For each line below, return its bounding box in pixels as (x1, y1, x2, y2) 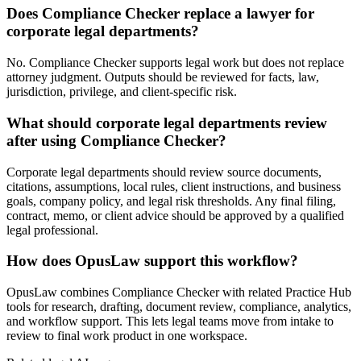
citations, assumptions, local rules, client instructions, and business (6, 179, 341, 193)
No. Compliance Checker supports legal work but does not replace (6, 56, 344, 70)
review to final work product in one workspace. (6, 328, 247, 342)
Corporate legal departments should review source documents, (6, 164, 322, 179)
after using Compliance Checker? (6, 131, 226, 149)
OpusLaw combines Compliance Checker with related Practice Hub (6, 284, 351, 299)
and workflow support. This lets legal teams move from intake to (6, 313, 334, 328)
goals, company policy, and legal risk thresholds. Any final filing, (6, 193, 336, 208)
